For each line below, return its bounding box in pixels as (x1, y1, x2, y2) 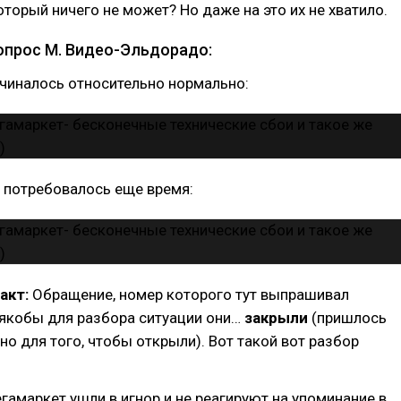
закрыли (244, 309, 311, 327)
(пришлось (311, 309, 387, 327)
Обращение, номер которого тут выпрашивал (32, 286, 349, 303)
